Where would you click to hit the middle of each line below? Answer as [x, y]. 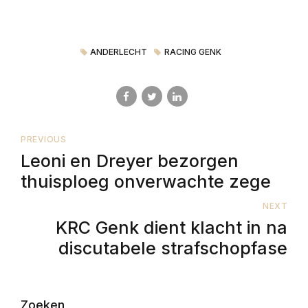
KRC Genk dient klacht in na [172, 227]
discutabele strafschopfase [173, 248]
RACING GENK [192, 52]
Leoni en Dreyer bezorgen [130, 161]
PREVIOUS [43, 140]
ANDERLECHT [119, 52]
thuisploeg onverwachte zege [146, 182]
